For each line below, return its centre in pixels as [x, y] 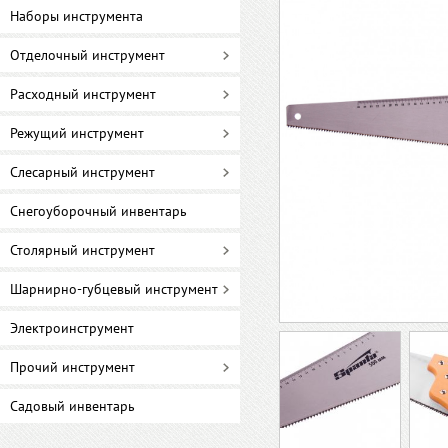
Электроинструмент [72, 328]
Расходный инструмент [83, 94]
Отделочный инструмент [87, 55]
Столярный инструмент [82, 250]
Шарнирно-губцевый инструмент [114, 289]
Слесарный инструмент [82, 172]
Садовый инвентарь [72, 406]
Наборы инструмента [76, 16]
